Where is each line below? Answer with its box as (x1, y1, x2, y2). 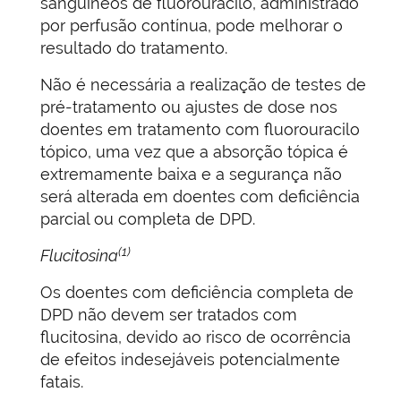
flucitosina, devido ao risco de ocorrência (40, 328, 351, 347)
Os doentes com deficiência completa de (40, 283, 354, 303)
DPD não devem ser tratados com (40, 305, 297, 325)
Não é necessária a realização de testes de (40, 75, 366, 95)
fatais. (40, 372, 83, 392)
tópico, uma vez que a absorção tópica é (40, 142, 348, 162)
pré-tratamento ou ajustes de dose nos (40, 98, 337, 117)
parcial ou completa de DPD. (40, 209, 255, 229)
